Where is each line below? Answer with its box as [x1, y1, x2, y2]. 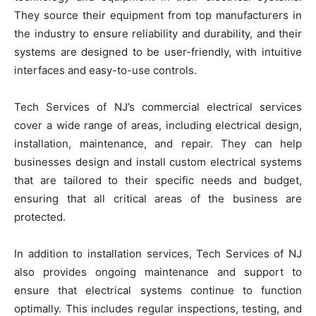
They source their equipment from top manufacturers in [14, 8, 302, 22]
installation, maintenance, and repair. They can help [14, 136, 302, 150]
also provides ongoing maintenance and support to [14, 265, 302, 279]
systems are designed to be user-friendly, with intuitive [14, 44, 302, 59]
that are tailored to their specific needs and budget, [14, 173, 302, 187]
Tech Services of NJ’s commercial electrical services [14, 99, 302, 114]
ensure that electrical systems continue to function [14, 283, 302, 297]
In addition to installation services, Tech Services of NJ [14, 246, 302, 260]
